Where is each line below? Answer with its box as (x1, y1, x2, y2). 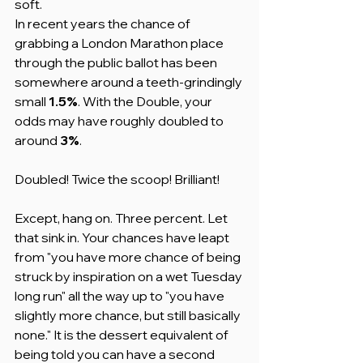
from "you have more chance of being (15, 248, 243, 265)
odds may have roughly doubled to (15, 112, 226, 129)
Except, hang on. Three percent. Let (15, 209, 230, 226)
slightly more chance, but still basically (15, 306, 243, 323)
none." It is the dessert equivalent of (15, 326, 231, 343)
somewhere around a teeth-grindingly (15, 73, 245, 90)
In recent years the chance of (15, 15, 193, 32)
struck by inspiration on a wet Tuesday (15, 267, 245, 284)
